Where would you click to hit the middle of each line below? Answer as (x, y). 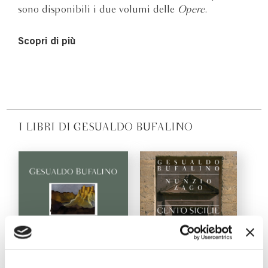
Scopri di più (47, 42)
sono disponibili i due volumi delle (98, 10)
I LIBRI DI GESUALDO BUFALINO (106, 127)
